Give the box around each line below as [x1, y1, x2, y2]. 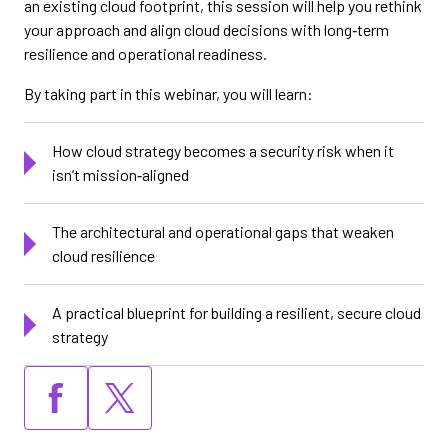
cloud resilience [52, 246, 155, 266]
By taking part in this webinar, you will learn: [24, 84, 313, 104]
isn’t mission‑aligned [52, 165, 189, 185]
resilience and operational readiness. [24, 44, 267, 64]
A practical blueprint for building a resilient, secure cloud [52, 303, 421, 323]
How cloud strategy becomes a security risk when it [52, 141, 394, 161]
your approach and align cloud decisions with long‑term [24, 20, 389, 40]
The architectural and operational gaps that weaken [52, 222, 394, 242]
